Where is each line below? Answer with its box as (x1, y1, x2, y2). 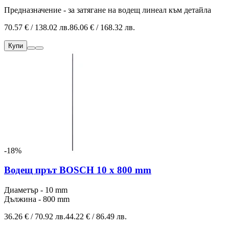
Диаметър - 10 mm (4, 186, 67, 195)
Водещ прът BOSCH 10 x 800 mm (4, 165, 151, 176)
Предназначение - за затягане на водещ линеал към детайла (4, 5, 211, 14)
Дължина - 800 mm (4, 195, 70, 204)
